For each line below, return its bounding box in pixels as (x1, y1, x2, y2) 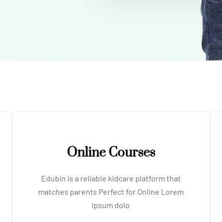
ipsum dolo (92, 200, 130, 210)
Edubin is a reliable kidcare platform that (41, 173, 181, 183)
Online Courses (66, 145, 155, 161)
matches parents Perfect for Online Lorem (38, 187, 184, 196)
